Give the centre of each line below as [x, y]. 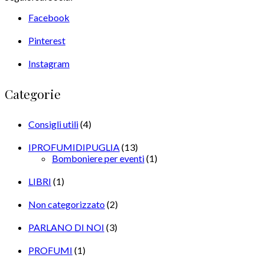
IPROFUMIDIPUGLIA [74, 147]
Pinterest [47, 40]
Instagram [49, 63]
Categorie [33, 93]
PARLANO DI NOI [66, 227]
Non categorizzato [67, 204]
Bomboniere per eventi [98, 158]
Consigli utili [53, 124]
